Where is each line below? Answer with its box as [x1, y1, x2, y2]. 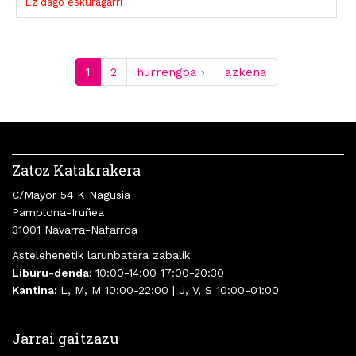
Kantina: [12, 284, 60, 297]
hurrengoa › [136, 65, 205, 80]
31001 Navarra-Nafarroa [12, 223, 137, 237]
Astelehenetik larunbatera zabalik [12, 249, 190, 262]
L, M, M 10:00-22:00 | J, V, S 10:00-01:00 [60, 284, 279, 297]
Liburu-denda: [12, 266, 95, 280]
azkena [224, 65, 267, 80]
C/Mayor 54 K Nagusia [12, 188, 130, 202]
